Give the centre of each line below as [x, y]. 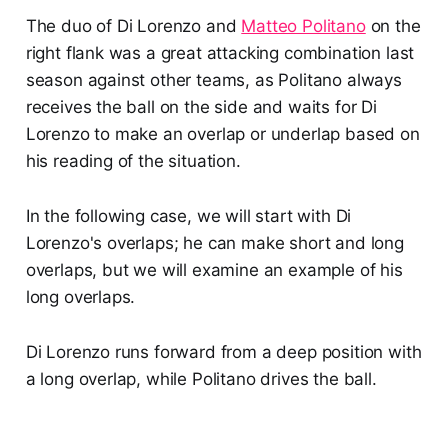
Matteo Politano [303, 26]
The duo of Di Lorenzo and [133, 26]
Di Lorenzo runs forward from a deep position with [223, 352]
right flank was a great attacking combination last [220, 53]
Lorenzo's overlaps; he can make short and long [214, 243]
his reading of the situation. [133, 161]
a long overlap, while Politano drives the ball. [201, 379]
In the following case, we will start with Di [188, 216]
